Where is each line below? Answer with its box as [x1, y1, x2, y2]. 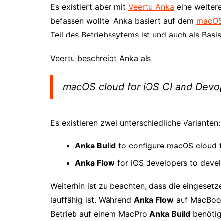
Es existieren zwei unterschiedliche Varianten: [50, 117, 220, 128]
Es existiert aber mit [50, 1, 128, 12]
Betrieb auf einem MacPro [50, 208, 149, 219]
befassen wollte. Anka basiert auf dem [50, 15, 196, 26]
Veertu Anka [128, 1, 174, 12]
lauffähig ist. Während [50, 194, 134, 205]
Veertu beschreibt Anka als [50, 53, 151, 63]
